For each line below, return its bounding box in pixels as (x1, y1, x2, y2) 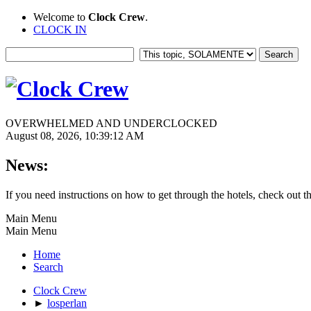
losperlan (47, 296, 87, 309)
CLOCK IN (33, 24, 87, 35)
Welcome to (33, 11, 88, 23)
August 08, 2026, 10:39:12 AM (6, 129, 144, 142)
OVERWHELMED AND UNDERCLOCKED (6, 117, 217, 129)
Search (33, 260, 63, 273)
